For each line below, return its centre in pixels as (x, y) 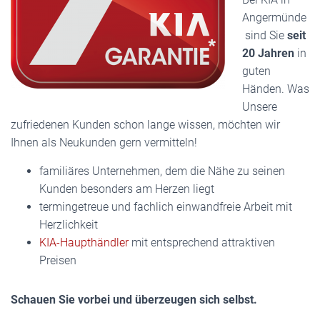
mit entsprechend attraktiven (202, 242)
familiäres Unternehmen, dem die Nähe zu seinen (162, 171)
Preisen (58, 260)
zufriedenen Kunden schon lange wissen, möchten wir (145, 124)
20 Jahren (268, 53)
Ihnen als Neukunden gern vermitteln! (104, 142)
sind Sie (265, 35)
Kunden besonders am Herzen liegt (127, 189)
